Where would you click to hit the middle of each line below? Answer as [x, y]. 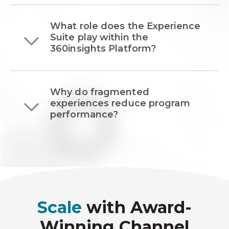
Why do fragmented [100, 92]
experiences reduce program [120, 103]
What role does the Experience [125, 26]
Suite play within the [99, 37]
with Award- [137, 207]
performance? [84, 114]
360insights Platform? [103, 48]
